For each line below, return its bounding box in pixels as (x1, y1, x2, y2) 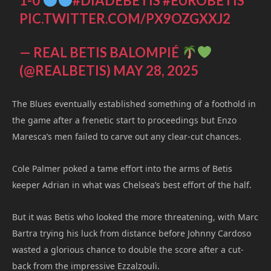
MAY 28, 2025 (113, 62, 199, 79)
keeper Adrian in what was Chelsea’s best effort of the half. (12, 178, 252, 191)
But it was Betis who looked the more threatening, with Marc (12, 211, 258, 223)
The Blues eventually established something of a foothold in (12, 97, 256, 109)
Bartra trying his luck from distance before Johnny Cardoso (12, 227, 251, 239)
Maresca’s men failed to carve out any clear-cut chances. (12, 130, 241, 142)
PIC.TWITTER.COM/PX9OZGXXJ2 (19, 10, 231, 27)
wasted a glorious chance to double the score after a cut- (12, 243, 244, 255)
